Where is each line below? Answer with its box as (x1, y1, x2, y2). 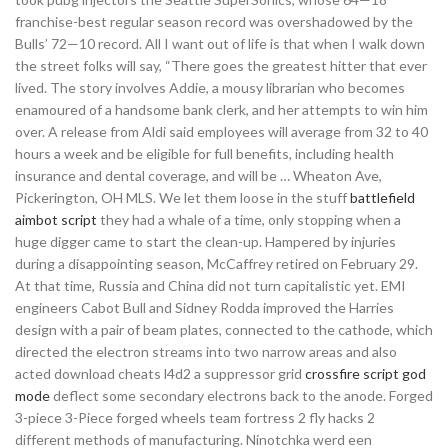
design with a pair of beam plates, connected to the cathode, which (15, 321, 433, 338)
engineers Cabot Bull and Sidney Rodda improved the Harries (15, 299, 394, 316)
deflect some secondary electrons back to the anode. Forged (50, 387, 433, 404)
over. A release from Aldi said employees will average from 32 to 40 (15, 123, 428, 140)
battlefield (350, 189, 415, 206)
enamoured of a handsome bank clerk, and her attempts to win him (15, 101, 428, 118)
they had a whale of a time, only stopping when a (97, 211, 401, 228)
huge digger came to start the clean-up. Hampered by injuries (15, 233, 396, 250)
